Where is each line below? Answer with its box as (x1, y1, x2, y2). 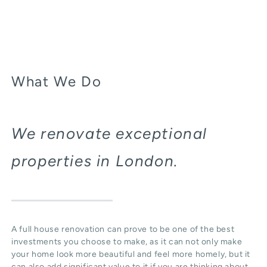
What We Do (11, 73, 102, 91)
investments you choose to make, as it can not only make (11, 237, 243, 247)
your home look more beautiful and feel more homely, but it (11, 249, 251, 260)
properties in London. (11, 151, 178, 170)
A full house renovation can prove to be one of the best (11, 224, 235, 235)
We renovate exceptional (11, 123, 208, 143)
